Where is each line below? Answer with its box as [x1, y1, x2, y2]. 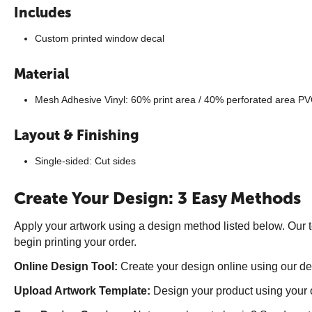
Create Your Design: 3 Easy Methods [14, 188, 301, 208]
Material [14, 65, 69, 82]
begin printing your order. [14, 236, 136, 248]
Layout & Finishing [14, 127, 139, 143]
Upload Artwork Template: [14, 285, 150, 297]
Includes [14, 4, 71, 21]
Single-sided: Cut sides [35, 155, 136, 166]
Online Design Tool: [14, 260, 118, 272]
